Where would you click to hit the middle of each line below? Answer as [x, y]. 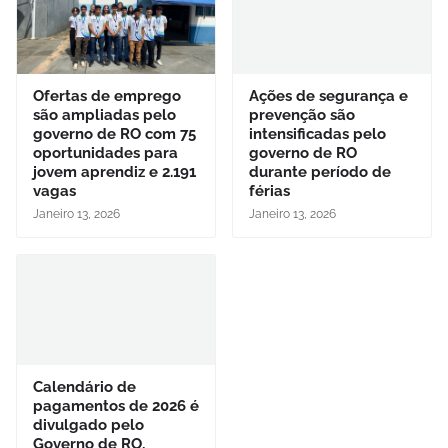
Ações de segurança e [328, 95]
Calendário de [84, 386]
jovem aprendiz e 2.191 [114, 171]
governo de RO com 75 [114, 133]
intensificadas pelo [317, 133]
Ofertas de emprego [107, 95]
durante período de [320, 171]
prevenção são [302, 114]
